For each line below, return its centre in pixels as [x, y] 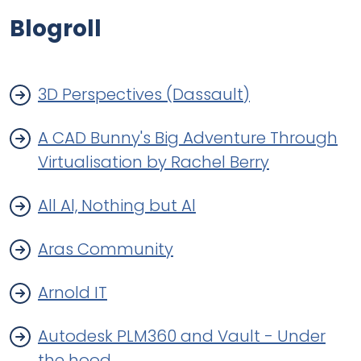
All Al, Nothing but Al [117, 205]
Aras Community [106, 249]
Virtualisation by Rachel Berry [154, 162]
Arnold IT [73, 293]
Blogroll [56, 29]
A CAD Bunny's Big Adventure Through [188, 138]
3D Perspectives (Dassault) [144, 94]
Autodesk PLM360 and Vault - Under [182, 336]
